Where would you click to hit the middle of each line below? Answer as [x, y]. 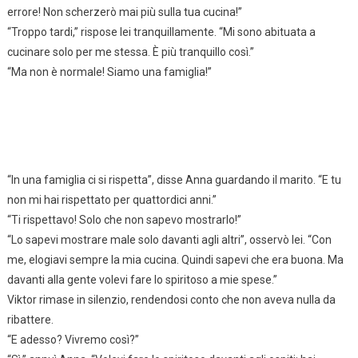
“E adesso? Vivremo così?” [73, 339]
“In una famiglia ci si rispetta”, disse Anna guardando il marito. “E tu [174, 179]
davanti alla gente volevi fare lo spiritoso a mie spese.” [142, 279]
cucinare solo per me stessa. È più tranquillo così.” [130, 52]
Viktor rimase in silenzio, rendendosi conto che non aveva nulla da [171, 299]
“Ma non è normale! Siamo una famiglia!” [109, 72]
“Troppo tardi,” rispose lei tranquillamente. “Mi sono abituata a [161, 32]
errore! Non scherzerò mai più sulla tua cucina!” [124, 12]
